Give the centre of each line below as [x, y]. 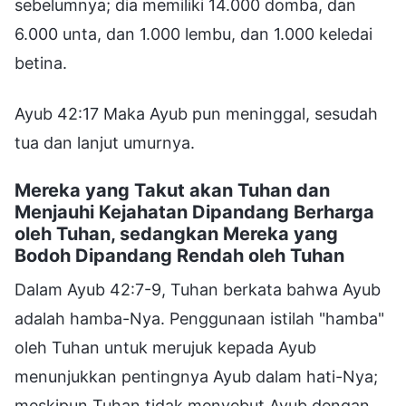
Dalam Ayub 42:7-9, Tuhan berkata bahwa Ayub [198, 290]
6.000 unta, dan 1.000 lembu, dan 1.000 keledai [193, 34]
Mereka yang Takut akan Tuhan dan [172, 191]
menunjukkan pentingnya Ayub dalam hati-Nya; [196, 377]
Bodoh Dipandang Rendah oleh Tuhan [179, 256]
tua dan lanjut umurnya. [105, 143]
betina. [41, 63]
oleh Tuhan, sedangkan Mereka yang [176, 234]
